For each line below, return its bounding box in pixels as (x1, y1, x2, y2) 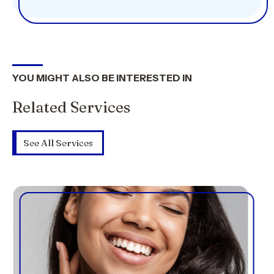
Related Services (12, 98, 130, 116)
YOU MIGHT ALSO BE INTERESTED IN (12, 72, 192, 84)
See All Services (23, 137, 93, 149)
